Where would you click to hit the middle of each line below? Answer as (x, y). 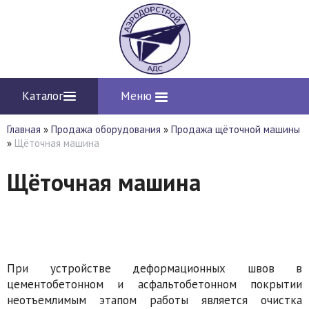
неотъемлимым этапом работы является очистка (154, 300)
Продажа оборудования (106, 129)
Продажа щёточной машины (236, 129)
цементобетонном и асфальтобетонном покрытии (154, 284)
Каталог (43, 96)
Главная (24, 129)
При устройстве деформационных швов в (154, 268)
